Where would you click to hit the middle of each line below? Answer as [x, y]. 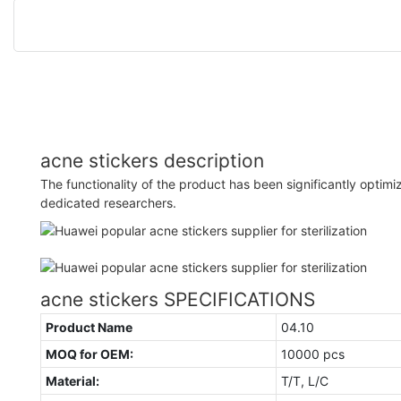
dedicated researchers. [108, 202]
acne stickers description [152, 160]
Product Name [89, 327]
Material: [72, 380]
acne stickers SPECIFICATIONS [178, 299]
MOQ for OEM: [89, 354]
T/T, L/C [304, 380]
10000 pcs [312, 354]
